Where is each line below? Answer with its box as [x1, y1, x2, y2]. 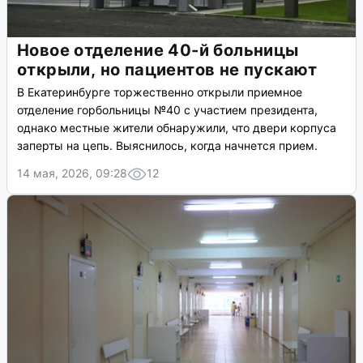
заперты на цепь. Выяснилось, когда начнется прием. [17, 139, 318, 153]
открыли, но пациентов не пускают [17, 60, 318, 80]
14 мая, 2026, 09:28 [17, 166, 127, 181]
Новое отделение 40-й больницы [17, 41, 299, 61]
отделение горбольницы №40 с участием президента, [17, 103, 318, 117]
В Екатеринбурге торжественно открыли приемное [17, 85, 302, 100]
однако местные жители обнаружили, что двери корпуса [17, 121, 336, 135]
